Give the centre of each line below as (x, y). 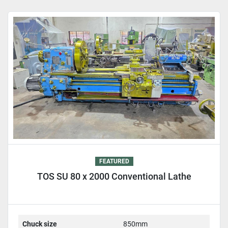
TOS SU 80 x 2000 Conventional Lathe (114, 177)
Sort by (110, 7)
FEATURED (114, 162)
